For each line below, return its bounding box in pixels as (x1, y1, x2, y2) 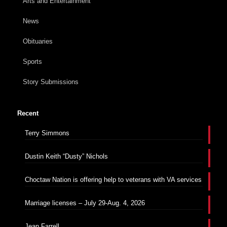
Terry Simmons (24, 129, 69, 137)
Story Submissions (22, 78, 79, 86)
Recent (17, 109, 39, 117)
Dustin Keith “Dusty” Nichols (24, 152, 108, 160)
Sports (22, 57, 42, 65)
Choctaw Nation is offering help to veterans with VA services (24, 175, 202, 183)
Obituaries (22, 37, 53, 45)
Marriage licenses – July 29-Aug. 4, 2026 (24, 199, 145, 207)
